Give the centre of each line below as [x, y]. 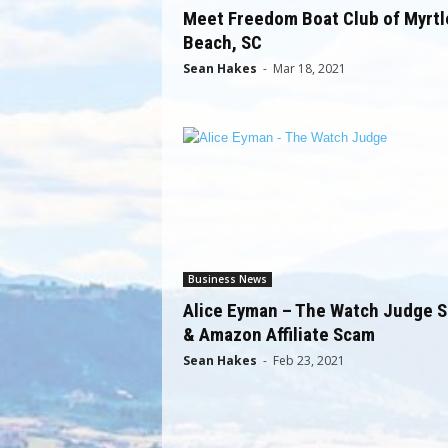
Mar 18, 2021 [309, 68]
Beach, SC [222, 42]
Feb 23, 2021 [308, 360]
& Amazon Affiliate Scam [278, 334]
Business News [227, 279]
